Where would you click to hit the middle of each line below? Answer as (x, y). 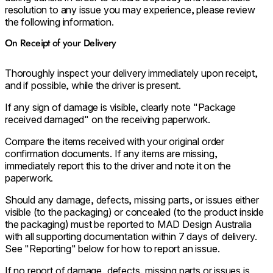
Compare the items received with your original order (115, 141)
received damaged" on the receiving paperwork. (108, 119)
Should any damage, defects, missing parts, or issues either (132, 200)
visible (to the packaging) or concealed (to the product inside (135, 212)
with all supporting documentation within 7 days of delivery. (131, 236)
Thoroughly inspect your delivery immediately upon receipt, (131, 73)
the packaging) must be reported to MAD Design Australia (129, 224)
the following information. (59, 22)
